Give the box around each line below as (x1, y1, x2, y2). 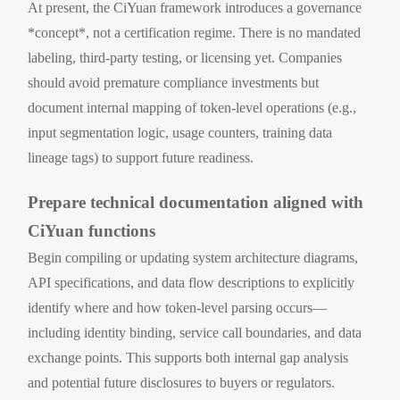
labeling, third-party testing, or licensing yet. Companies (28, 49, 343, 65)
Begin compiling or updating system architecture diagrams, (28, 249, 359, 265)
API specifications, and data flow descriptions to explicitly (28, 274, 355, 290)
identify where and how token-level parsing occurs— (28, 299, 328, 315)
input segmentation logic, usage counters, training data (28, 124, 333, 140)
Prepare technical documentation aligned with (28, 192, 364, 212)
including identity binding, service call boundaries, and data (28, 324, 362, 340)
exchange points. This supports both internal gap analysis (28, 349, 349, 365)
